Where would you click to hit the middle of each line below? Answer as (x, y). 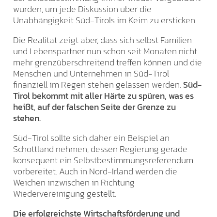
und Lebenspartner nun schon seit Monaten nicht (105, 51)
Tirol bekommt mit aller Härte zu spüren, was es (103, 95)
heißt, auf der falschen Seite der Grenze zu (94, 107)
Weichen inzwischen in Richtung (74, 182)
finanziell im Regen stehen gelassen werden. (98, 84)
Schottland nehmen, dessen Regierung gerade (100, 149)
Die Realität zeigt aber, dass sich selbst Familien (102, 40)
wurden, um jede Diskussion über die (82, 9)
